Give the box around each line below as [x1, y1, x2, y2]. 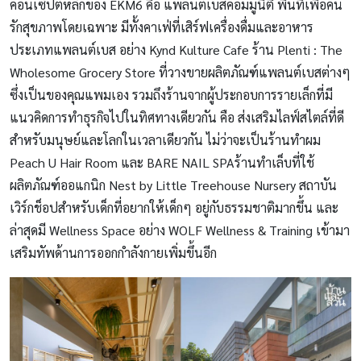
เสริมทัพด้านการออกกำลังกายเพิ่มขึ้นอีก [10, 243, 217, 261]
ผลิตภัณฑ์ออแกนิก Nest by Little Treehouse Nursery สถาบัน [10, 176, 337, 193]
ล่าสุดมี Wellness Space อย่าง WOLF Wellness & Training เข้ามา [10, 221, 350, 239]
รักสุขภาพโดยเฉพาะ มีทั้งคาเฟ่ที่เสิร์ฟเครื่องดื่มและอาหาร [10, 18, 313, 35]
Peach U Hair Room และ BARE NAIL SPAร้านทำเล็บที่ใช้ [10, 153, 314, 171]
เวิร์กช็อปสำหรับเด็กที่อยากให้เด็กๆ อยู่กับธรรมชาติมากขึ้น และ [10, 198, 338, 216]
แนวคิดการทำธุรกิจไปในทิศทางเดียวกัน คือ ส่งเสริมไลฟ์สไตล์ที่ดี [10, 108, 344, 126]
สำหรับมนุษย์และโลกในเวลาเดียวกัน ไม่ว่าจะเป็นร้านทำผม [10, 131, 321, 148]
